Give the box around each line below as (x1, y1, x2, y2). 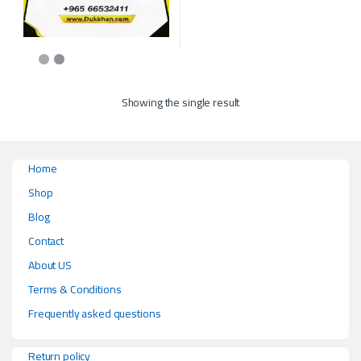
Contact (28, 230, 64, 252)
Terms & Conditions (28, 279, 122, 301)
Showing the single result (121, 92, 240, 114)
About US (28, 255, 72, 276)
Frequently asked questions (28, 303, 161, 325)
